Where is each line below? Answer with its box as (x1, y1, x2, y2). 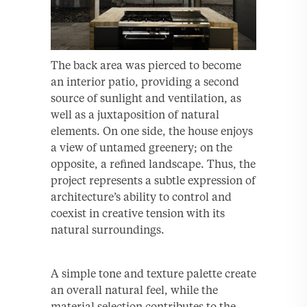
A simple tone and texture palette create (51, 267, 256, 281)
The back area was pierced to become (51, 58, 241, 73)
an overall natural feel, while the (51, 283, 218, 297)
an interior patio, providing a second (51, 75, 239, 89)
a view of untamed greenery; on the (51, 140, 232, 155)
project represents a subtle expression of (51, 173, 256, 188)
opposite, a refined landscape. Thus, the (51, 157, 256, 171)
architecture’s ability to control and (51, 190, 232, 204)
